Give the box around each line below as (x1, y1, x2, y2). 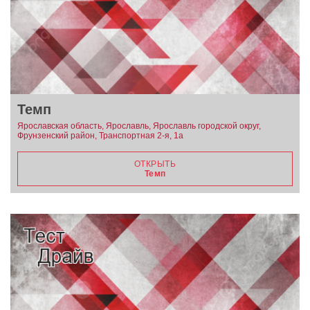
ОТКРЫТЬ (134, 158, 176, 169)
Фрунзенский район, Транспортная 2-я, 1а (17, 130, 183, 140)
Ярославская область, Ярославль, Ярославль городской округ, (17, 120, 261, 131)
